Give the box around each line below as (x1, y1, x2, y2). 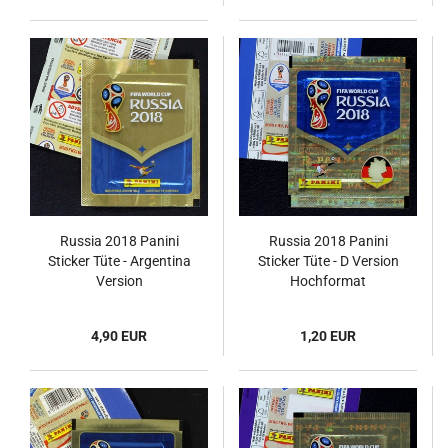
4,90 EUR (91, 328, 147, 344)
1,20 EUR (300, 328, 356, 344)
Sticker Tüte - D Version (257, 253, 399, 269)
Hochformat (290, 273, 366, 289)
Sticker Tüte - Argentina (47, 253, 191, 269)
